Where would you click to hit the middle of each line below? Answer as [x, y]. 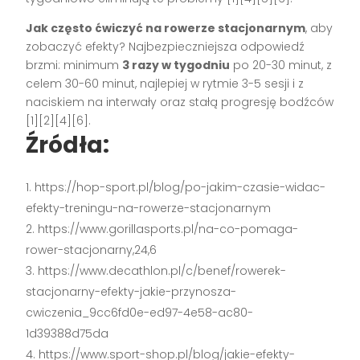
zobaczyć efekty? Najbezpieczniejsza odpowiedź [166, 46]
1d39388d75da [67, 333]
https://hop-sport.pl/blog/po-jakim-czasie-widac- [180, 187]
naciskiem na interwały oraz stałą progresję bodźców [180, 102]
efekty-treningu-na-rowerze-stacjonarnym [149, 208]
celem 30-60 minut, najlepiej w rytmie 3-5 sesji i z [165, 83]
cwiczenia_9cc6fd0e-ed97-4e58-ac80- [140, 312]
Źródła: [68, 145]
